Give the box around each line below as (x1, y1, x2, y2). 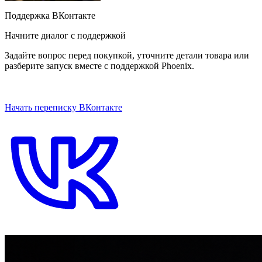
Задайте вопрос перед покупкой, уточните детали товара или (5, 50, 249, 60)
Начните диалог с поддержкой (5, 30, 126, 40)
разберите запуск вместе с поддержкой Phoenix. (5, 60, 194, 71)
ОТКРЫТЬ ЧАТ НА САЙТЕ (15, 86, 142, 96)
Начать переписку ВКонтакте (5, 102, 122, 112)
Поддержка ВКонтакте (5, 10, 95, 20)
